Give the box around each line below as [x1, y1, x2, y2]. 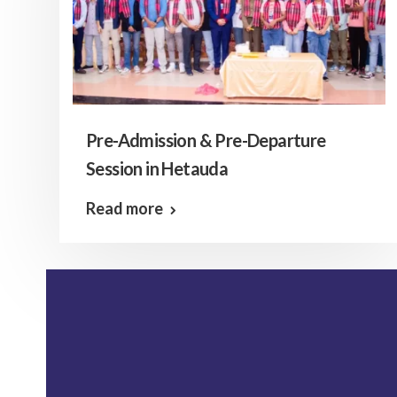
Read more [86, 198, 163, 218]
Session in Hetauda [86, 158, 229, 179]
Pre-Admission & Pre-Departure [86, 129, 326, 151]
